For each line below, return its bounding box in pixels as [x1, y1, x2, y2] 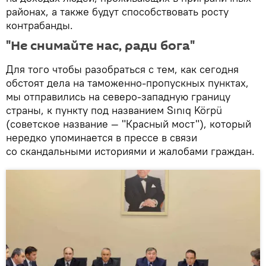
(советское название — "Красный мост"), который [6, 116, 251, 131]
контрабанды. [6, 18, 73, 32]
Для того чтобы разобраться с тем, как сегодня [6, 62, 239, 76]
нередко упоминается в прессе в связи [6, 130, 197, 144]
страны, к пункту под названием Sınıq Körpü [6, 103, 222, 117]
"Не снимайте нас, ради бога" [6, 36, 195, 55]
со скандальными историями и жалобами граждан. [6, 144, 258, 158]
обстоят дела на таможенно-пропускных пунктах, [6, 75, 249, 90]
